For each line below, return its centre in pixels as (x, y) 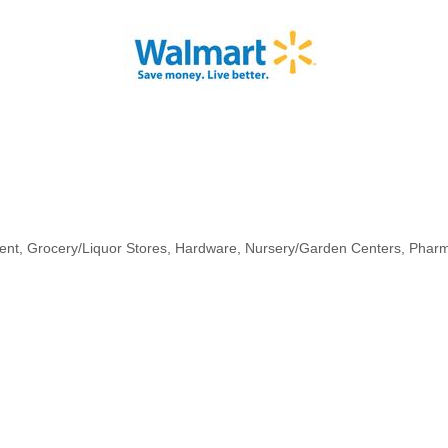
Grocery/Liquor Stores (97, 248)
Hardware (206, 248)
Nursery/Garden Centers (323, 248)
